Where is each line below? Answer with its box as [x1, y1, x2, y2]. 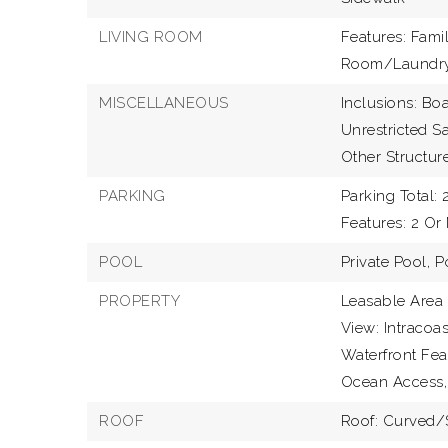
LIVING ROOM [99, 28, 203, 46]
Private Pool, [340, 253, 431, 271]
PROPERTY [99, 292, 180, 310]
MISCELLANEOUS [99, 94, 229, 112]
